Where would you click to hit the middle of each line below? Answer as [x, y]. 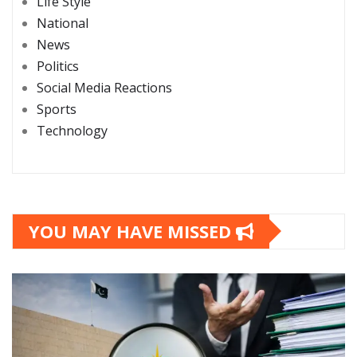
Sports [57, 109]
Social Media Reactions [104, 87]
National [63, 23]
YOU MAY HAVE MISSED [132, 231]
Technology [72, 130]
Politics [58, 66]
